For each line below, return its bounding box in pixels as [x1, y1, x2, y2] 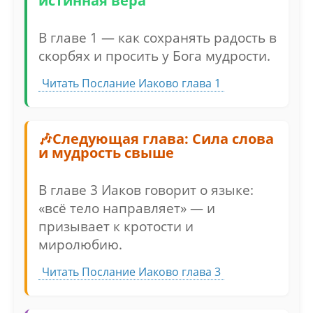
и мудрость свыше [38, 143, 174, 162]
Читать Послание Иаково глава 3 [42, 264, 221, 279]
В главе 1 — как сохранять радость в [38, 28, 277, 47]
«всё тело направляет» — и [38, 198, 215, 217]
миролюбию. [38, 235, 122, 254]
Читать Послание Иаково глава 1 [42, 75, 221, 91]
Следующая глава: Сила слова [52, 129, 274, 148]
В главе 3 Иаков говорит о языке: [38, 180, 254, 199]
